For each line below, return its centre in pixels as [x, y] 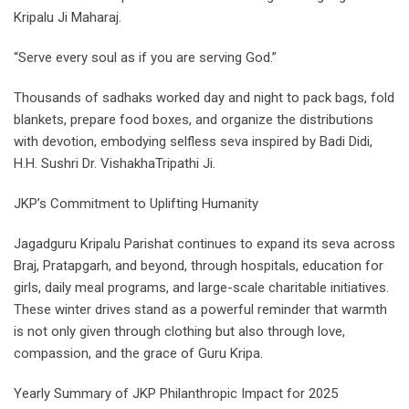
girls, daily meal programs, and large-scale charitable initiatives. [201, 288]
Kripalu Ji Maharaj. [68, 18]
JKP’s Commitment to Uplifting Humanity [136, 204]
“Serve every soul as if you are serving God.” [145, 58]
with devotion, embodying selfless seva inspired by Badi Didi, [193, 142]
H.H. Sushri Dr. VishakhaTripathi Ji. [115, 164]
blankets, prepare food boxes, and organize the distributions [194, 120]
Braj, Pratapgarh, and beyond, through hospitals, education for [199, 266]
